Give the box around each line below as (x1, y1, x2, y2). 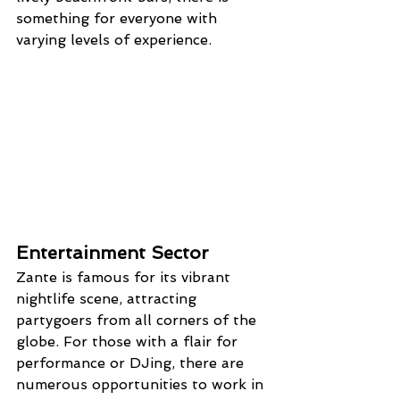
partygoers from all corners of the (16, 312, 261, 329)
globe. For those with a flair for (16, 333, 242, 351)
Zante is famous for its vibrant (16, 269, 235, 287)
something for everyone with (16, 10, 221, 28)
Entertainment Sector (16, 242, 209, 264)
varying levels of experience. (16, 31, 212, 49)
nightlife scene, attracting (16, 290, 201, 308)
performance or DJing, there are (16, 354, 248, 372)
